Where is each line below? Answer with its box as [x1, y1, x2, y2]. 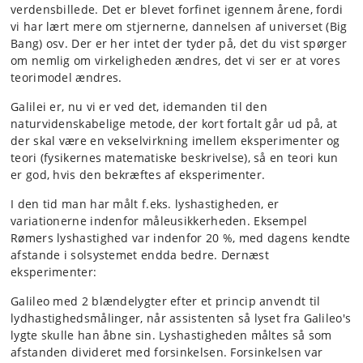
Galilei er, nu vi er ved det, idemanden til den [11, 98, 268, 114]
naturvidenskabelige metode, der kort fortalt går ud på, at [11, 115, 338, 131]
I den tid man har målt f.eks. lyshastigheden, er [11, 195, 280, 211]
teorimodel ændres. [11, 69, 122, 85]
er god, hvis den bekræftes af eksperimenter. [11, 166, 266, 182]
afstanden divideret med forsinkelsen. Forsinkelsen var [11, 344, 323, 360]
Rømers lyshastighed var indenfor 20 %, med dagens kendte [11, 229, 351, 246]
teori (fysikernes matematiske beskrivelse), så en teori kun [11, 149, 339, 165]
